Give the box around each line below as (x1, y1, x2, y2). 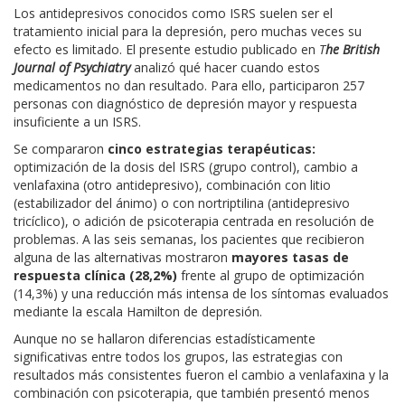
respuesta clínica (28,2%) (14, 266, 177, 284)
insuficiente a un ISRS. (14, 112, 141, 130)
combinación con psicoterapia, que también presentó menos (14, 383, 370, 401)
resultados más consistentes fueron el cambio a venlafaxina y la (14, 365, 389, 383)
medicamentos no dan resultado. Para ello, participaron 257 (14, 76, 364, 94)
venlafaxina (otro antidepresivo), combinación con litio (14, 175, 331, 193)
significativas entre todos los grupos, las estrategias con (14, 347, 343, 365)
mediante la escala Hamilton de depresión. (14, 302, 262, 320)
